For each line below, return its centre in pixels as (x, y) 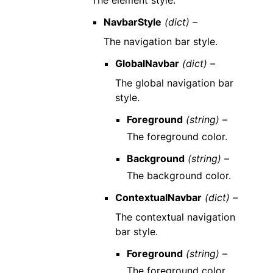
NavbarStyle (132, 22)
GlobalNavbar (147, 63)
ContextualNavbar (158, 197)
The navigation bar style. (160, 41)
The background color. (179, 175)
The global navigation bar (174, 83)
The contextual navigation (175, 217)
